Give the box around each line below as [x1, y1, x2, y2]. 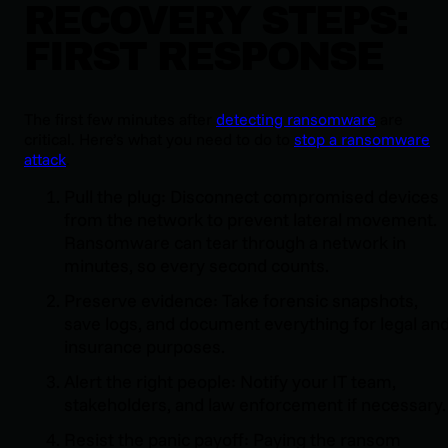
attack [24, 148, 66, 169]
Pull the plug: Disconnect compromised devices [64, 184, 439, 208]
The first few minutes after [24, 108, 216, 129]
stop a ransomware [294, 128, 430, 149]
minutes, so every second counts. [64, 253, 329, 277]
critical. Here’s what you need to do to [24, 128, 294, 149]
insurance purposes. [64, 334, 225, 358]
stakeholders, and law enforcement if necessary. [64, 392, 446, 416]
